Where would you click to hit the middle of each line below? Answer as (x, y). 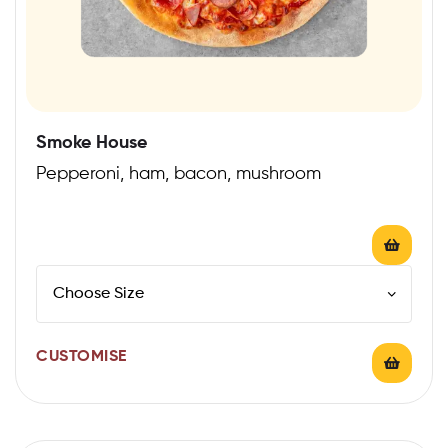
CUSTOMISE (81, 356)
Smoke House (91, 142)
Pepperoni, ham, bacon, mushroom (178, 173)
